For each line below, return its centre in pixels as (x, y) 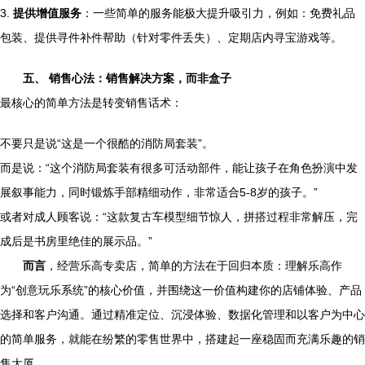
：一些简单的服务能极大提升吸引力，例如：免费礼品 (218, 13)
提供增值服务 (47, 13)
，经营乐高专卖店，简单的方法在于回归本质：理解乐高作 (194, 266)
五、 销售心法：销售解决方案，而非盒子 (127, 78)
